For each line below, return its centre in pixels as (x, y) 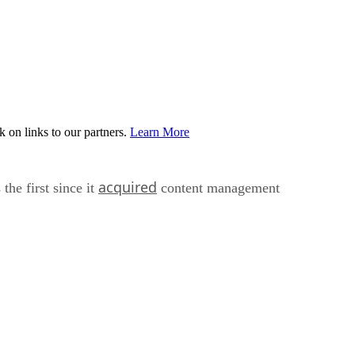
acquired (128, 187)
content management (218, 187)
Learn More (160, 132)
